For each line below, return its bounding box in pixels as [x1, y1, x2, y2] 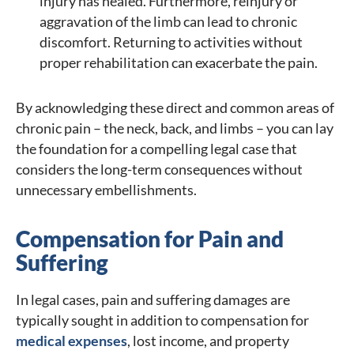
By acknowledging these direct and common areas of [16, 99, 334, 117]
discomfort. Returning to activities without [40, 33, 303, 51]
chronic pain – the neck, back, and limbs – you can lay [16, 119, 333, 137]
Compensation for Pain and [16, 225, 284, 253]
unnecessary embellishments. [16, 181, 197, 199]
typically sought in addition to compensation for [16, 311, 309, 330]
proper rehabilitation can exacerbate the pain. [40, 54, 318, 72]
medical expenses [16, 332, 127, 350]
